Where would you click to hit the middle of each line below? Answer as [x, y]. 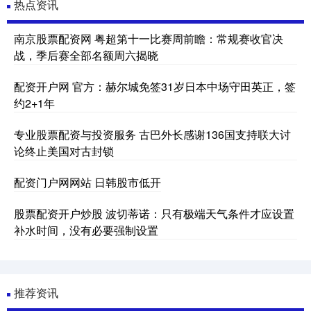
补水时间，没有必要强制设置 [86, 230]
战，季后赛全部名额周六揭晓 [86, 55]
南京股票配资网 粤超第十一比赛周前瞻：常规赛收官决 [149, 38]
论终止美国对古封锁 [64, 151]
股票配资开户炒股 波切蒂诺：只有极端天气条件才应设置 [154, 213]
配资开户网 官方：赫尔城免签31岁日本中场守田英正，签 [155, 86]
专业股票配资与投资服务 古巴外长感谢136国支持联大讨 [152, 134]
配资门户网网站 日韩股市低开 [87, 182]
